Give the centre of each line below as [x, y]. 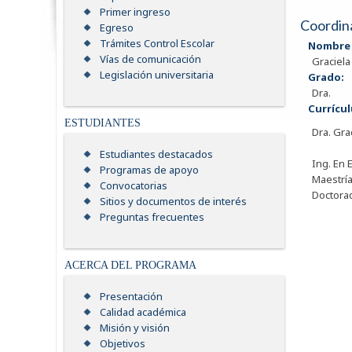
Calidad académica [143, 312]
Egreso [117, 28]
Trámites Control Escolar [157, 44]
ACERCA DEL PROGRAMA [130, 266]
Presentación [131, 297]
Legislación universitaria [157, 75]
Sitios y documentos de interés [173, 202]
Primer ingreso [135, 12]
